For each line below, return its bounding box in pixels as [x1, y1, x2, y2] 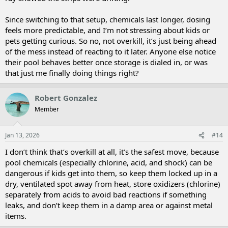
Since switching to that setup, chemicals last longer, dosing [5, 14, 210, 24]
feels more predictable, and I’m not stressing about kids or [5, 24, 210, 35]
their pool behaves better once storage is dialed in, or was [5, 56, 208, 67]
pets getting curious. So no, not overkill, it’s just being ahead [5, 35, 216, 46]
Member [35, 104, 59, 113]
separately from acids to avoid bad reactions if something [5, 189, 207, 199]
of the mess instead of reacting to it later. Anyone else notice [5, 46, 216, 56]
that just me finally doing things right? [5, 67, 139, 78]
